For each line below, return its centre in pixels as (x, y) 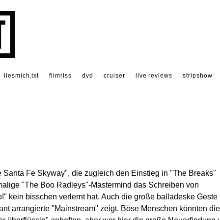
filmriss (61, 76)
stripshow (198, 76)
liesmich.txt (21, 76)
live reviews (154, 76)
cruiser (114, 76)
